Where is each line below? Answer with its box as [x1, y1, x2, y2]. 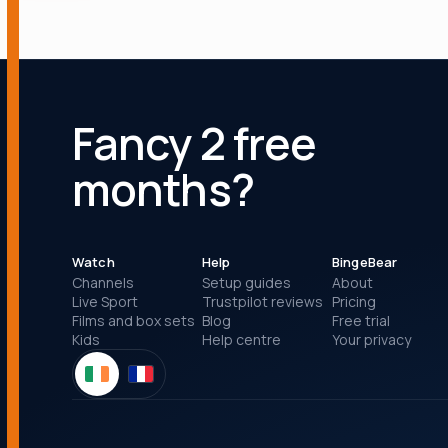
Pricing [332, 291, 376, 311]
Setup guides [202, 272, 291, 292]
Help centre [202, 329, 281, 349]
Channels [72, 272, 134, 292]
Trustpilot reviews [202, 291, 323, 311]
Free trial [332, 310, 390, 330]
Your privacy [332, 329, 411, 349]
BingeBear [332, 252, 398, 271]
